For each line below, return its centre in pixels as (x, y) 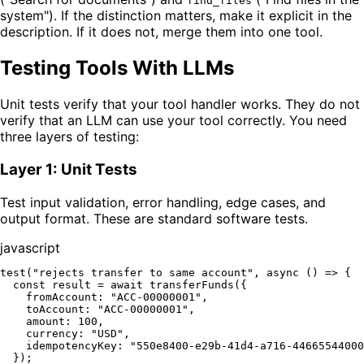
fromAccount (62, 297)
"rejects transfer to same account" (143, 272)
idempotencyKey (71, 345)
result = (78, 284)
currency (52, 333)
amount (45, 321)
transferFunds (192, 284)
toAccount (55, 309)
